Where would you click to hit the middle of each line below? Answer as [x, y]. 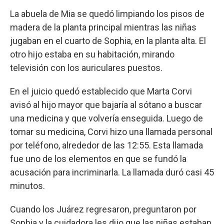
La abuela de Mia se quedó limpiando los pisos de [107, 13]
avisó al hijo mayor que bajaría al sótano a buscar [106, 104]
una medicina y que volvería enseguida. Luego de [106, 118]
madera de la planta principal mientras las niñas [103, 27]
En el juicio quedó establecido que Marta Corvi [101, 91]
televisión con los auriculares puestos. [86, 67]
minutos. [27, 185]
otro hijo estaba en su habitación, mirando [92, 54]
